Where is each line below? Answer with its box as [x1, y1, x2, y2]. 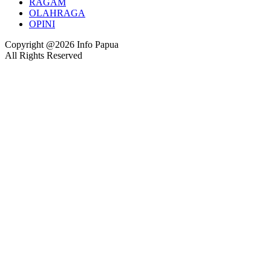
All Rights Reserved [5, 50, 82, 61]
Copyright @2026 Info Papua [5, 39, 119, 50]
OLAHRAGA [29, 8, 85, 19]
